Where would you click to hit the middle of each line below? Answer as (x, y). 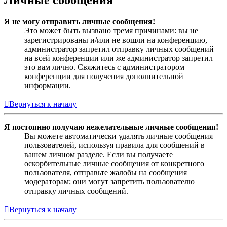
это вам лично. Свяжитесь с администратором (104, 67)
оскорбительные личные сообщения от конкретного (114, 164)
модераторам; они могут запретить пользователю (109, 182)
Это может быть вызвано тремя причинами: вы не (111, 31)
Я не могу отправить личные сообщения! (80, 22)
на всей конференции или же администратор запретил (119, 58)
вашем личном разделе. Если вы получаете (99, 155)
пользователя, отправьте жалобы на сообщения (106, 173)
